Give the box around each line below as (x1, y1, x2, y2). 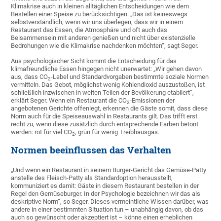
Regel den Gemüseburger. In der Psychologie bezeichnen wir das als (11, 190, 201, 198)
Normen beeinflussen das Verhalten (11, 144, 172, 156)
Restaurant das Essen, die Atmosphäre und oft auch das (11, 26, 168, 34)
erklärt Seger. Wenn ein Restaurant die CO (11, 97, 127, 105)
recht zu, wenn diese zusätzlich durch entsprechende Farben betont (11, 120, 199, 128)
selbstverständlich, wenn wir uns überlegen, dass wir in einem (11, 18, 184, 26)
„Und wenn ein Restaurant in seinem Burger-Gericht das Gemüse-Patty (11, 166, 207, 174)
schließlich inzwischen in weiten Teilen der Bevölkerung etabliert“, (11, 89, 194, 97)
